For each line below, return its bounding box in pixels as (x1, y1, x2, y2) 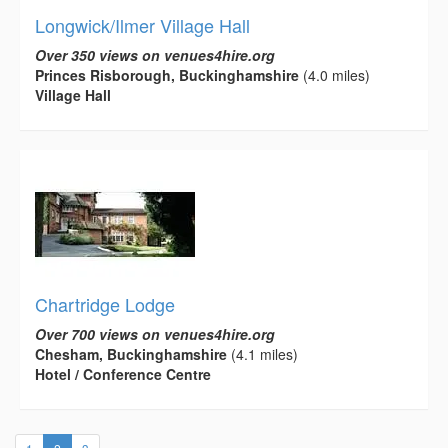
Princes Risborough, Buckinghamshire (35, 64, 299, 85)
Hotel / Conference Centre (35, 363, 211, 384)
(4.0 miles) (299, 64, 370, 85)
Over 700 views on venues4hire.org (35, 323, 275, 344)
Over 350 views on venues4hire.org (35, 44, 275, 65)
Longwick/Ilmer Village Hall (35, 11, 250, 38)
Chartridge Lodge (35, 290, 175, 317)
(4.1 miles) (227, 343, 298, 364)
